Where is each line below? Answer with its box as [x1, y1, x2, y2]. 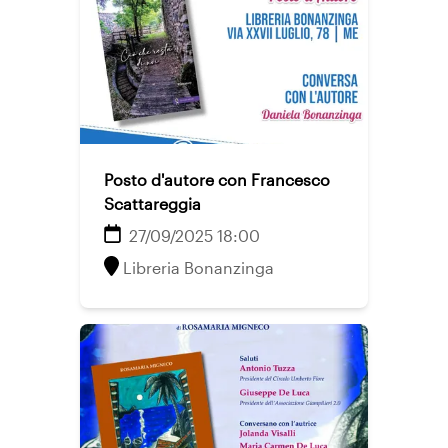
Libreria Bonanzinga [123, 258, 274, 277]
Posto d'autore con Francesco [104, 170, 330, 189]
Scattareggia [104, 194, 201, 213]
